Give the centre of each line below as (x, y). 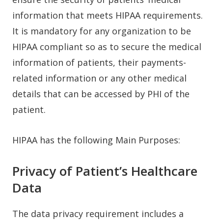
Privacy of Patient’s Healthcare (105, 171)
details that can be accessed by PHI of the (101, 94)
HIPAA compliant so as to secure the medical (107, 46)
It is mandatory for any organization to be (102, 31)
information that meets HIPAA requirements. (108, 15)
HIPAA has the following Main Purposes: (96, 140)
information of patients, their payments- (99, 62)
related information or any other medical (99, 78)
